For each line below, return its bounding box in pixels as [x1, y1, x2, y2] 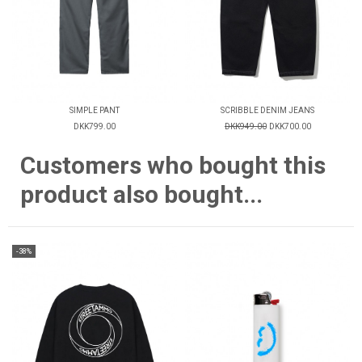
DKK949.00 [224, 122, 267, 132]
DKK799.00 [74, 122, 116, 132]
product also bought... [20, 180, 263, 209]
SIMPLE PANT [69, 106, 120, 116]
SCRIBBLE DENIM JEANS [221, 106, 314, 116]
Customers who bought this [20, 151, 326, 180]
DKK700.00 [268, 122, 311, 132]
